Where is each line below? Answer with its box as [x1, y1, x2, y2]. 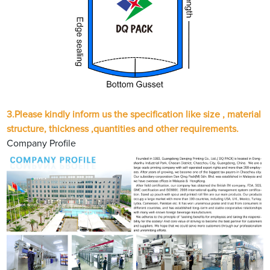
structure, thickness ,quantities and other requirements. [7, 124, 239, 134]
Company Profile [7, 138, 77, 148]
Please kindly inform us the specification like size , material [14, 109, 262, 119]
